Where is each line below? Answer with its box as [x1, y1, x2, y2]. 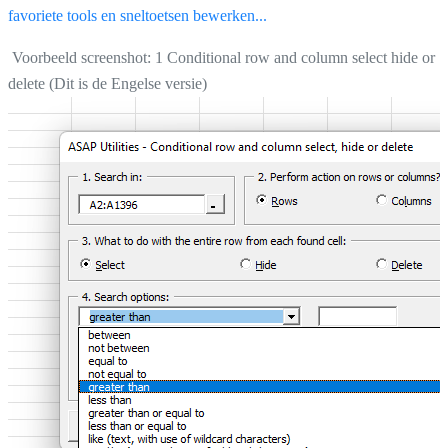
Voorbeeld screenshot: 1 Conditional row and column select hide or [8, 48, 435, 66]
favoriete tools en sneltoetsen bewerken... [8, 6, 267, 24]
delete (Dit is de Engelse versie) [8, 74, 207, 92]
